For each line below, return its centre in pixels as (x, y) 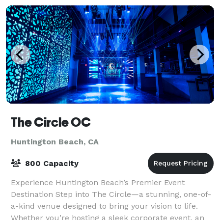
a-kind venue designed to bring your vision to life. (104, 206)
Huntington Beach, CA (55, 141)
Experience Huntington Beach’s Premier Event (98, 182)
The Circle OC (51, 122)
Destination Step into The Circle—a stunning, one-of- (111, 194)
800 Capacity (51, 163)
